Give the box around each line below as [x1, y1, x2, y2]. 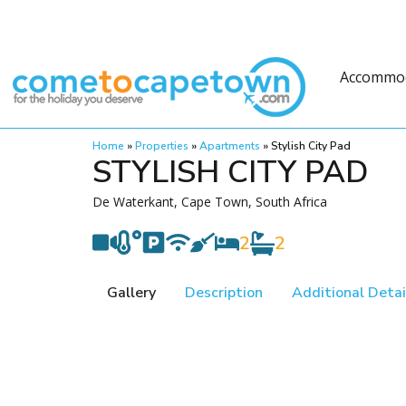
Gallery [107, 283, 156, 303]
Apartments [199, 139, 260, 153]
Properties [135, 139, 188, 153]
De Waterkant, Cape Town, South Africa [92, 193, 327, 210]
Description [185, 283, 263, 303]
